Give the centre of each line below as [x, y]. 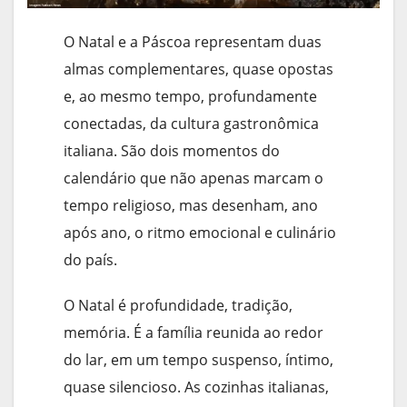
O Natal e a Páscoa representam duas [193, 42]
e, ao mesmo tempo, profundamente [190, 97]
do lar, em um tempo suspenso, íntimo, [199, 360]
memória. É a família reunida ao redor [194, 333]
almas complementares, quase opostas [199, 69]
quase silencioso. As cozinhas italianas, [196, 387]
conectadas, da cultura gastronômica [191, 124]
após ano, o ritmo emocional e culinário [200, 233]
